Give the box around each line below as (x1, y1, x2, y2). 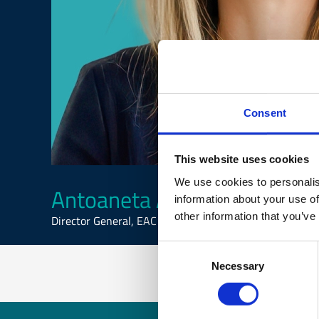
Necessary (211, 259, 264, 272)
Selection (157, 259, 201, 272)
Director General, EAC (51, 212, 157, 229)
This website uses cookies (174, 152, 309, 165)
